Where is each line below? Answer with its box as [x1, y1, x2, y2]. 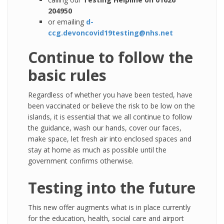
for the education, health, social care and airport [28, 213, 184, 223]
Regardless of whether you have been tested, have [28, 90, 192, 99]
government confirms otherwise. [28, 156, 133, 165]
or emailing [48, 17, 86, 26]
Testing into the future [28, 177, 195, 198]
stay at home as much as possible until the [28, 145, 166, 154]
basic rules [28, 65, 106, 85]
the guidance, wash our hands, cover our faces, [28, 123, 181, 132]
